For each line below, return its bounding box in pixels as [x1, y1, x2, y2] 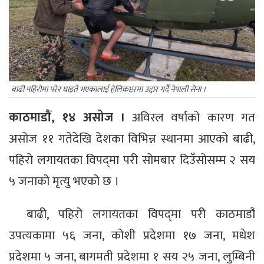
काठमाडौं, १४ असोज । [9, 107, 133, 128]
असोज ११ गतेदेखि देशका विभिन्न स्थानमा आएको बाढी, [9, 128, 255, 150]
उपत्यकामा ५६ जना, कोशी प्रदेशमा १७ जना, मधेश [9, 225, 255, 246]
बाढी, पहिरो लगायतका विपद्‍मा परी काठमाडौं [27, 204, 255, 225]
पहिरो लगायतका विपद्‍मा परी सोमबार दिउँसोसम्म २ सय [9, 150, 255, 171]
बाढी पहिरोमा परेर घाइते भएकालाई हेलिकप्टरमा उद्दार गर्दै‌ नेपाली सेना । [11, 82, 206, 97]
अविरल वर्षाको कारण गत [132, 107, 256, 128]
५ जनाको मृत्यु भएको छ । [9, 171, 119, 192]
